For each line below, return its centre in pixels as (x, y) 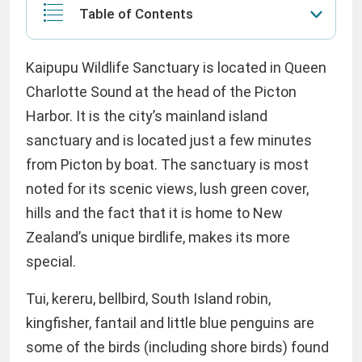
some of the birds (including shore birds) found (177, 347)
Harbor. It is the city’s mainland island (147, 116)
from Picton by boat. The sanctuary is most (167, 164)
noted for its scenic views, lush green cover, (167, 189)
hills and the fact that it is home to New (154, 213)
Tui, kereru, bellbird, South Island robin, (148, 299)
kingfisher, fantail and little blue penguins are (170, 323)
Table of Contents (136, 14)
